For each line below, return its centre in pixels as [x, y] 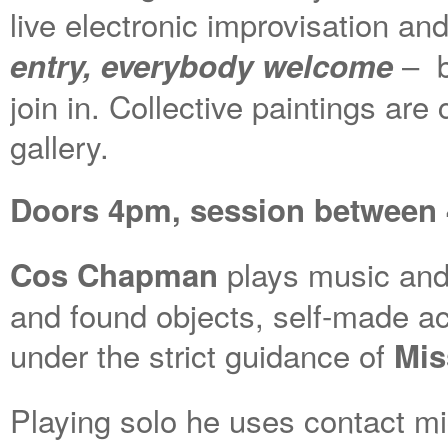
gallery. [59, 145]
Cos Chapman [114, 274]
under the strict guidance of [202, 354]
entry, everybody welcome [201, 65]
